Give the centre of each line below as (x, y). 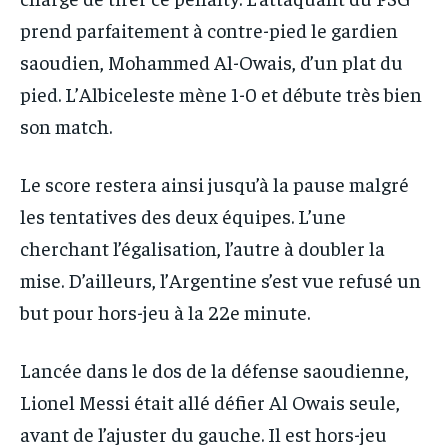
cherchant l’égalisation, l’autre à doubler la (202, 247)
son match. (66, 125)
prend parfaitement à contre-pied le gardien (209, 29)
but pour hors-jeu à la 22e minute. (165, 311)
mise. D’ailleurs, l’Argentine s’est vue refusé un (220, 279)
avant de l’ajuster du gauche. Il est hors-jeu (203, 433)
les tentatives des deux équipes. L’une (183, 215)
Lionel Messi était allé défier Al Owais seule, (210, 401)
